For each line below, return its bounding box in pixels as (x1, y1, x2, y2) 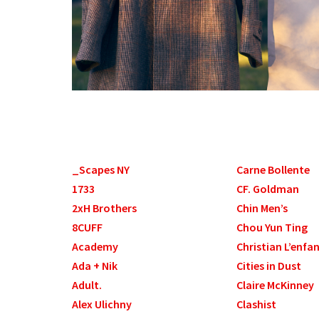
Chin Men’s (236, 201, 288, 216)
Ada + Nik (71, 258, 117, 273)
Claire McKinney (236, 278, 315, 293)
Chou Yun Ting (236, 220, 308, 235)
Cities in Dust (236, 258, 302, 273)
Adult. (71, 278, 102, 293)
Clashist (236, 297, 277, 312)
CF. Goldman (236, 182, 300, 197)
